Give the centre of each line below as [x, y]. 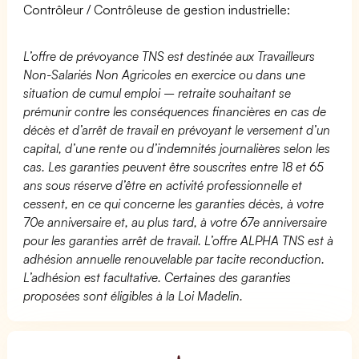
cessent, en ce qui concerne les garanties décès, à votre [174, 203]
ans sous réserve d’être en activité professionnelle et [163, 185]
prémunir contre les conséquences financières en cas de [175, 111]
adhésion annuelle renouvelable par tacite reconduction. [174, 258]
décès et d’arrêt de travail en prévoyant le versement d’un [177, 129]
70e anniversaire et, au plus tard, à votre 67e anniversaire [175, 222]
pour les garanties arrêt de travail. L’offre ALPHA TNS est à [179, 240]
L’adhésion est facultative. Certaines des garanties [157, 277]
